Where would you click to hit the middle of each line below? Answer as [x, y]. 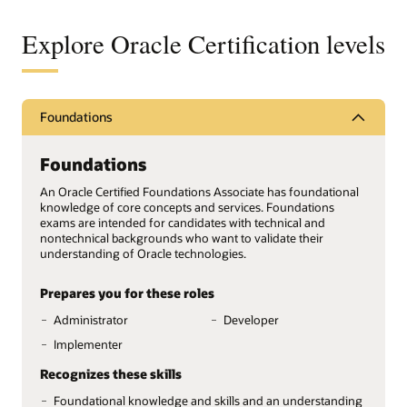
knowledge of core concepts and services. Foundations [187, 208]
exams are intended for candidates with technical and [183, 223]
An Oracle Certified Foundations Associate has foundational [199, 192]
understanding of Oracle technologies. [143, 254]
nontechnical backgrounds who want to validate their [182, 238]
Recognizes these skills [111, 373]
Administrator [91, 319]
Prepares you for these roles [127, 293]
